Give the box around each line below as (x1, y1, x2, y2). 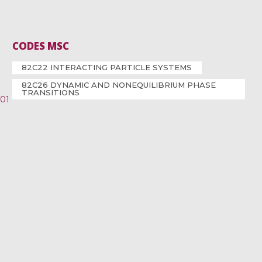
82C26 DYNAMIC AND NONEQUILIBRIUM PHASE (22, 80, 216, 90)
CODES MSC (12, 39, 70, 53)
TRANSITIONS (22, 88, 80, 98)
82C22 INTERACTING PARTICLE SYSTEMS (22, 63, 192, 73)
